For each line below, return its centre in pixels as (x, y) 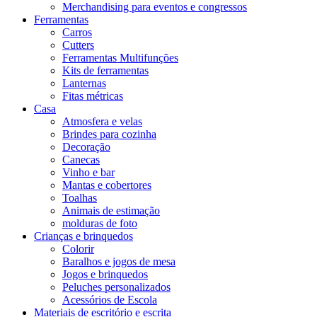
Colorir (78, 248)
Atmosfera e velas (102, 121)
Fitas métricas (93, 96)
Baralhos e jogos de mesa (119, 261)
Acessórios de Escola (110, 299)
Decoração (86, 146)
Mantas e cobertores (107, 185)
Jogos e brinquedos (105, 274)
